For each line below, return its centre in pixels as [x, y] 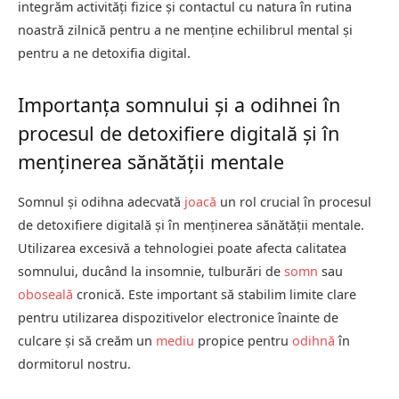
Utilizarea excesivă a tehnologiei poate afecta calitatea [182, 248]
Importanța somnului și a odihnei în [179, 104]
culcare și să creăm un [87, 341]
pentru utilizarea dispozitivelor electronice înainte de [178, 318]
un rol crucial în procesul [294, 202]
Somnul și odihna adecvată [101, 202]
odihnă [313, 341]
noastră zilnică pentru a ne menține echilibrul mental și [185, 29]
